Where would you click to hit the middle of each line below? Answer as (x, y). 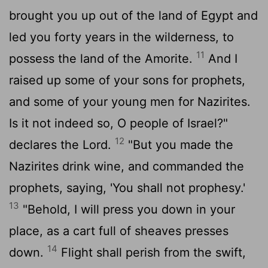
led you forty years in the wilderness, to (121, 37)
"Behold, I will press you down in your (127, 209)
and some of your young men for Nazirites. (130, 101)
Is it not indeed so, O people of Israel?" (118, 123)
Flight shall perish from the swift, (152, 252)
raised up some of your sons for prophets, (127, 80)
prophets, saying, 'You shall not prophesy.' (127, 188)
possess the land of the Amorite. (103, 58)
